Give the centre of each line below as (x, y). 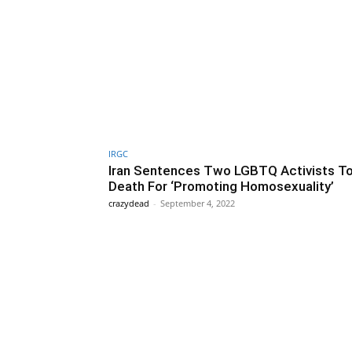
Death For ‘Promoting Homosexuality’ (221, 186)
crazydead (129, 203)
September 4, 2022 (198, 203)
